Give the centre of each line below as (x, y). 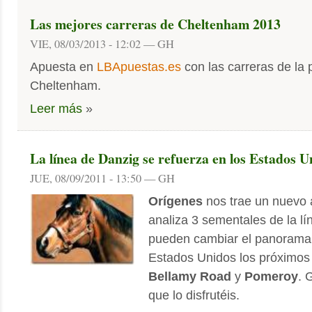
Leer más (56, 109)
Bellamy (172, 276)
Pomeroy (271, 276)
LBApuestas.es (139, 67)
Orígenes (175, 201)
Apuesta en (63, 67)
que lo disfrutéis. (194, 295)
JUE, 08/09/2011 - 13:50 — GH (102, 178)
